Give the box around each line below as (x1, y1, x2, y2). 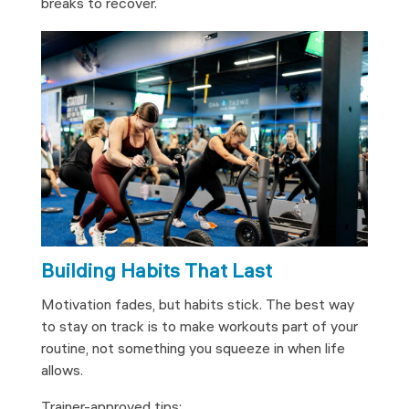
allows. (40, 364, 83, 381)
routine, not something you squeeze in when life (40, 342, 345, 359)
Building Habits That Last (40, 263, 272, 285)
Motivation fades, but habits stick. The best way (40, 299, 354, 315)
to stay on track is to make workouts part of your (40, 320, 358, 337)
